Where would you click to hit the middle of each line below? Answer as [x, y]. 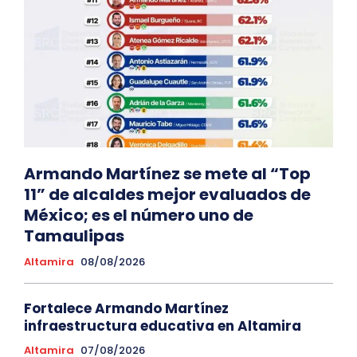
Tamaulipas [74, 236]
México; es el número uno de [139, 216]
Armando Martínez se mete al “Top [167, 174]
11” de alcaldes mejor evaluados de [167, 195]
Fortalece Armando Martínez [126, 309]
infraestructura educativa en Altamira [163, 326]
